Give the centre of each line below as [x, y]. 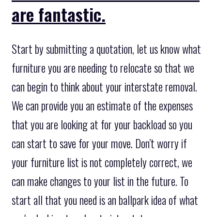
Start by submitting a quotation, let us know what [106, 49]
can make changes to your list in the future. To [100, 181]
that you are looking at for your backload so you [102, 125]
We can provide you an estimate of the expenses [102, 106]
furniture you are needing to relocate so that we [103, 68]
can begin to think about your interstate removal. [104, 87]
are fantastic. [59, 14]
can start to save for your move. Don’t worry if [99, 144]
